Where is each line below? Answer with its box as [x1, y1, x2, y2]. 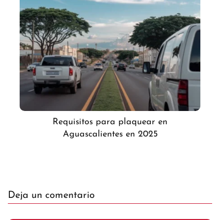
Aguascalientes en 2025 [62, 130, 158, 139]
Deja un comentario [8, 191, 95, 201]
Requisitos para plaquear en [53, 117, 167, 127]
